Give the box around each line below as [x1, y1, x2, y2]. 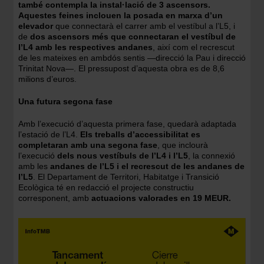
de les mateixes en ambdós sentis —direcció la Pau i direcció [18, 53, 246, 62]
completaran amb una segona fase [18, 140, 157, 150]
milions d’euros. [18, 74, 79, 84]
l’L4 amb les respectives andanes [18, 42, 153, 52]
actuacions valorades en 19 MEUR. [91, 193, 231, 203]
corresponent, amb [18, 193, 91, 203]
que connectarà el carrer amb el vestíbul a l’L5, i [53, 21, 235, 31]
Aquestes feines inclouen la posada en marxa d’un [18, 11, 223, 20]
